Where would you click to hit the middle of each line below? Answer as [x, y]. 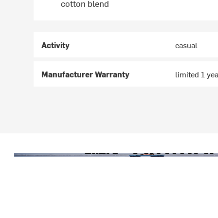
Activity [56, 45]
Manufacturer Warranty [86, 74]
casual [187, 45]
